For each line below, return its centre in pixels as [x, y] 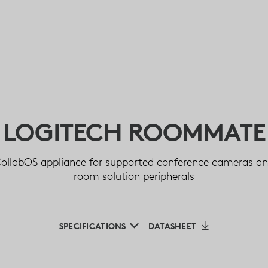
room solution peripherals [134, 176]
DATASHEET [172, 226]
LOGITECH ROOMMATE [134, 132]
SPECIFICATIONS [92, 226]
